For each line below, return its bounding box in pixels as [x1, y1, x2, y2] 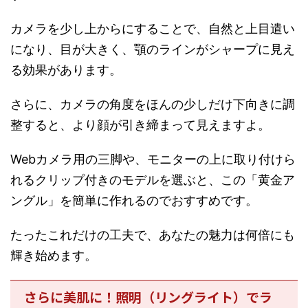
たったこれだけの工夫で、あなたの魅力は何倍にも [10, 227, 295, 242]
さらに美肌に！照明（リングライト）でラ [24, 287, 272, 306]
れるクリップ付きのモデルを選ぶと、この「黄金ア [10, 172, 295, 187]
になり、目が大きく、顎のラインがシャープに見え [10, 41, 295, 56]
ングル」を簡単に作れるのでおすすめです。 [10, 192, 258, 208]
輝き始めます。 [10, 247, 97, 263]
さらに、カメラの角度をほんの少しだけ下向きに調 [10, 96, 295, 111]
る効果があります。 [10, 62, 122, 77]
